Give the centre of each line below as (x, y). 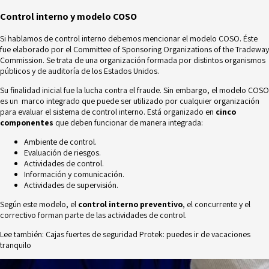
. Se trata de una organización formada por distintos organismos (154, 60)
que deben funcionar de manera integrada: (128, 122)
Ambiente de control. (60, 141)
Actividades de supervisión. (71, 185)
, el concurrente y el (216, 204)
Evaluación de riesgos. (62, 152)
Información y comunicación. (74, 174)
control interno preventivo (130, 204)
